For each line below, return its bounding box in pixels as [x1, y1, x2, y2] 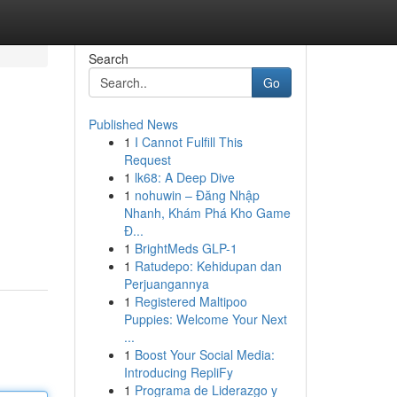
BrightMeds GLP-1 [134, 239, 237, 257]
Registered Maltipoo [134, 292, 247, 310]
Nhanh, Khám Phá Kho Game [123, 204, 291, 222]
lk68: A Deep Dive [134, 168, 235, 186]
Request [123, 151, 171, 168]
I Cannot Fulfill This [134, 133, 243, 151]
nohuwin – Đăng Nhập [134, 186, 260, 204]
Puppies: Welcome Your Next [123, 310, 287, 328]
